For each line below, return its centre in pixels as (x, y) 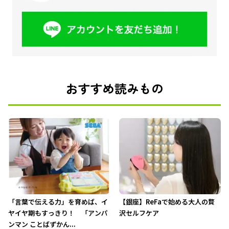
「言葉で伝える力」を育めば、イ (58, 202)
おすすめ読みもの (114, 88)
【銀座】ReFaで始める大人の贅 (167, 202)
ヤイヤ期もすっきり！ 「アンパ (58, 213)
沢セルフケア (139, 213)
